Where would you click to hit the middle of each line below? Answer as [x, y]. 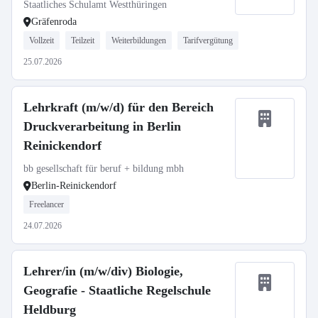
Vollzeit [42, 40]
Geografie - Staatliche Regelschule [117, 290]
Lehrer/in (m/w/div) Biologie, [103, 271]
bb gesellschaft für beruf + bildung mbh [104, 169]
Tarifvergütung [208, 40]
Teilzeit [83, 40]
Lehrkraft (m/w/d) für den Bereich [119, 107]
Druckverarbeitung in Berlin [102, 126]
